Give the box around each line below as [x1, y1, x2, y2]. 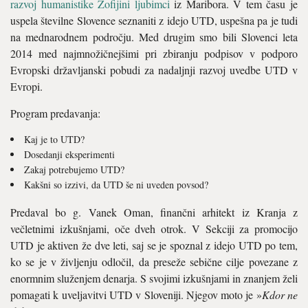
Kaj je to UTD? [24, 133, 85, 146]
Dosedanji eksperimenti [24, 148, 115, 161]
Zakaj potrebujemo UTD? [24, 163, 124, 176]
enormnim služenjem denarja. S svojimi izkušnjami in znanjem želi [10, 271, 298, 285]
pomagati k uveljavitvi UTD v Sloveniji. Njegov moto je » [10, 287, 262, 302]
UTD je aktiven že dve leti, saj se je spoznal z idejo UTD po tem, [10, 238, 298, 252]
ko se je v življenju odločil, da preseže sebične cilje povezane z [10, 254, 298, 269]
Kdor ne [261, 287, 298, 302]
